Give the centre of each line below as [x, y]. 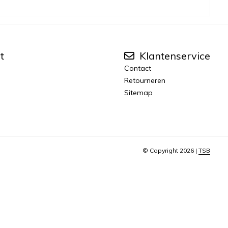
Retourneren [145, 80]
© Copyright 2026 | [170, 150]
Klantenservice [173, 55]
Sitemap [138, 92]
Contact [137, 68]
